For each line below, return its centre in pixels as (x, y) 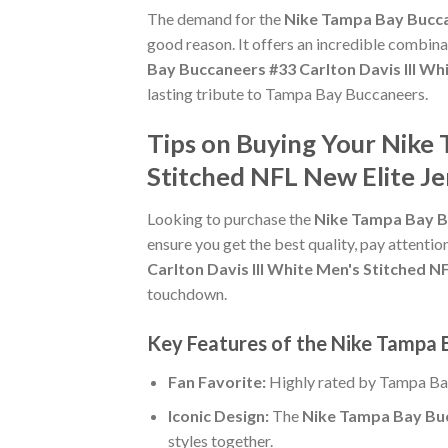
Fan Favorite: (216, 381)
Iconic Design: (218, 416)
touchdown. (187, 293)
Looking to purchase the (230, 218)
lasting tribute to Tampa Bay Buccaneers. (287, 94)
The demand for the (215, 19)
